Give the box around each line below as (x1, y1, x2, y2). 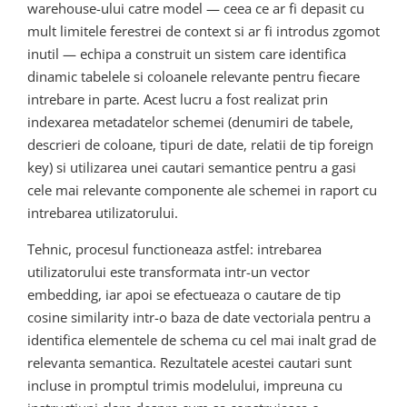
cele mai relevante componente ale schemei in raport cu (27, 181, 377, 200)
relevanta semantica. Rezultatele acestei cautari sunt (27, 353, 352, 372)
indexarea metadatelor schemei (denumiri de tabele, (27, 113, 353, 132)
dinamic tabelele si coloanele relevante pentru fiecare (27, 67, 360, 86)
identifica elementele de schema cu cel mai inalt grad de (27, 331, 376, 350)
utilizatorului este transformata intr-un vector (27, 263, 310, 282)
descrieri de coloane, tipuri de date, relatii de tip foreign (27, 135, 373, 154)
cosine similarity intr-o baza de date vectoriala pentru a (27, 308, 371, 327)
